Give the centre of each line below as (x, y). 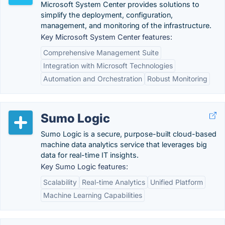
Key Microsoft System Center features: (106, 37)
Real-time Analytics (114, 182)
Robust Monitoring (177, 79)
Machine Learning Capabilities (93, 195)
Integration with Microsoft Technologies (108, 66)
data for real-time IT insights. (90, 155)
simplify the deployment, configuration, (107, 15)
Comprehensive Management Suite (101, 52)
